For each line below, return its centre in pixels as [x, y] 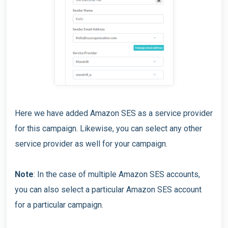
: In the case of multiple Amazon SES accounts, [117, 174]
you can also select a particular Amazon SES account [108, 189]
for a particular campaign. [59, 205]
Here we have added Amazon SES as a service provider [114, 113]
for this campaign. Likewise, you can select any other [108, 128]
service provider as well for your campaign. [91, 144]
